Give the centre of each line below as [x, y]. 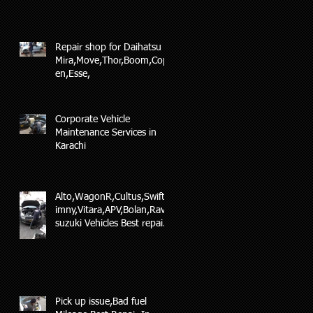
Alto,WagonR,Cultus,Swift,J [114, 197]
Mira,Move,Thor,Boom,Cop [112, 61]
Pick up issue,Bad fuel [101, 302]
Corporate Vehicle [93, 120]
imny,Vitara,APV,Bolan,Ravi [111, 211]
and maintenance [92, 237]
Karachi [71, 146]
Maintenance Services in [106, 133]
